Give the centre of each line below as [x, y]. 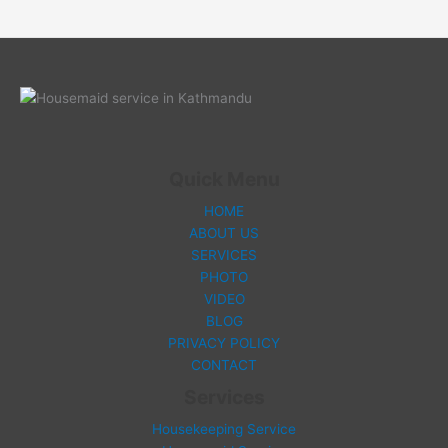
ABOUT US [224, 232]
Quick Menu [224, 178]
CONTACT [224, 364]
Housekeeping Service [224, 428]
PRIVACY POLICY [224, 342]
